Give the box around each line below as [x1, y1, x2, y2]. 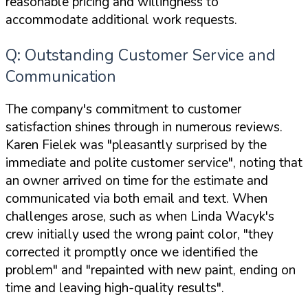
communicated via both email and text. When [5, 190, 267, 208]
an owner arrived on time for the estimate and [5, 172, 268, 190]
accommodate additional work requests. [5, 11, 237, 30]
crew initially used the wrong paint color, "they [5, 225, 274, 244]
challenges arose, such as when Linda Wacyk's [5, 208, 274, 226]
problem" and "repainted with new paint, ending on [5, 261, 296, 280]
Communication [5, 66, 116, 88]
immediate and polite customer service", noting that [5, 154, 302, 173]
